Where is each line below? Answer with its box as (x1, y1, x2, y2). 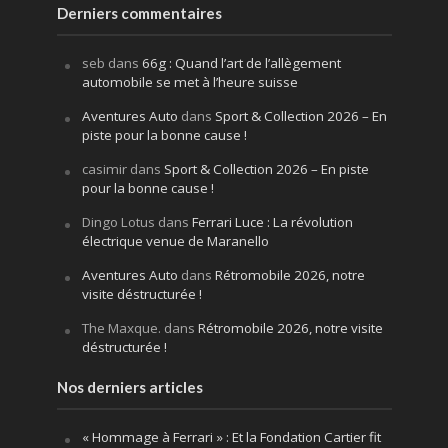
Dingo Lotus (81, 213, 155, 232)
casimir (81, 160, 127, 179)
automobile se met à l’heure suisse (81, 73, 298, 92)
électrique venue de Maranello (81, 232, 269, 251)
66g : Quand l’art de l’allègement (141, 54, 341, 73)
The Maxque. (81, 319, 161, 338)
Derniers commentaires (56, 4, 222, 23)
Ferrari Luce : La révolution (191, 213, 353, 232)
